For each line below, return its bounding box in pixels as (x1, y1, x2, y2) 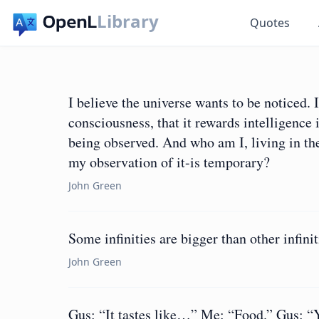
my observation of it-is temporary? (68, 152, 270, 172)
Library (97, 9, 159, 33)
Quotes (250, 15, 291, 31)
